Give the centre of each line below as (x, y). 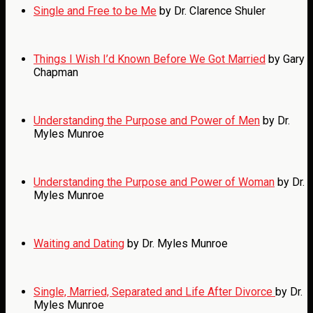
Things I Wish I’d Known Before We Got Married (150, 59)
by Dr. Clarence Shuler (211, 10)
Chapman (56, 72)
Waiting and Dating (79, 243)
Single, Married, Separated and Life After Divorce (154, 291)
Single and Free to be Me (95, 10)
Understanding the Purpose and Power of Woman (154, 182)
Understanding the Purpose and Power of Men (147, 120)
